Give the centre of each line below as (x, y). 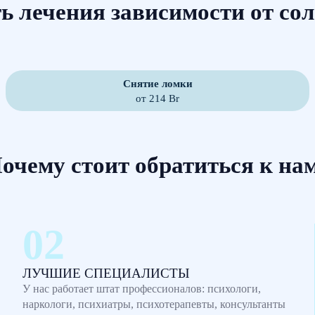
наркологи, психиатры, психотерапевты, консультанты (154, 304)
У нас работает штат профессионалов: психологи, (142, 289)
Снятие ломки (157, 83)
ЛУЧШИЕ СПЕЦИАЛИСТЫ (106, 273)
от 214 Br (157, 98)
